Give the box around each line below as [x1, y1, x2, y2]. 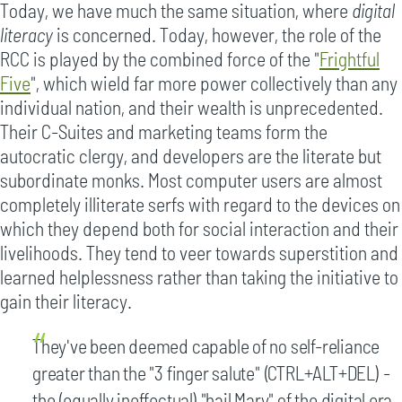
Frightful [319, 46, 380, 70]
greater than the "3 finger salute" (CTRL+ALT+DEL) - [32, 360, 390, 384]
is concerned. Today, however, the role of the [53, 22, 381, 46]
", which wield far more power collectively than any [31, 70, 398, 94]
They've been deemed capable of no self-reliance [32, 333, 380, 357]
